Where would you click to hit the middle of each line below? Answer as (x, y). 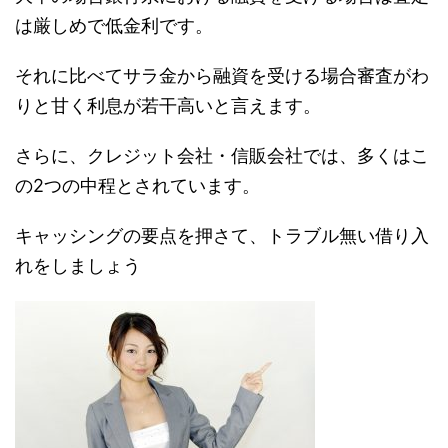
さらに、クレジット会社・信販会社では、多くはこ (222, 156)
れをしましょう (78, 266)
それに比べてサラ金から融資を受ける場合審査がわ (222, 76)
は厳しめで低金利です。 (114, 26)
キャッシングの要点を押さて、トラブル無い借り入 (222, 236)
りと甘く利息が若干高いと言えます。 (168, 106)
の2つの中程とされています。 (137, 186)
